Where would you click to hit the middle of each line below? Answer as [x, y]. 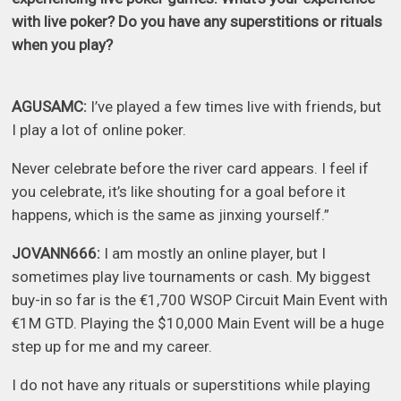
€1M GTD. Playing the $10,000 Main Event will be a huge [198, 324]
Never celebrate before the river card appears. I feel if [191, 169]
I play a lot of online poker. [101, 130]
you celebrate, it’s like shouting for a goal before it [179, 192]
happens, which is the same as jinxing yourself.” [171, 215]
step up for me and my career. [112, 347]
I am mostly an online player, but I [213, 254]
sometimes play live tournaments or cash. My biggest [192, 277]
